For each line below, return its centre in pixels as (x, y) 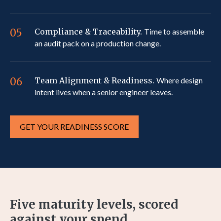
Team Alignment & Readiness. (95, 80)
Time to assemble (174, 31)
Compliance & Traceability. (89, 32)
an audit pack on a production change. (98, 43)
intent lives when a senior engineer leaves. (104, 92)
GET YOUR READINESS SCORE (74, 127)
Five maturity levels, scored (94, 204)
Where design (180, 80)
